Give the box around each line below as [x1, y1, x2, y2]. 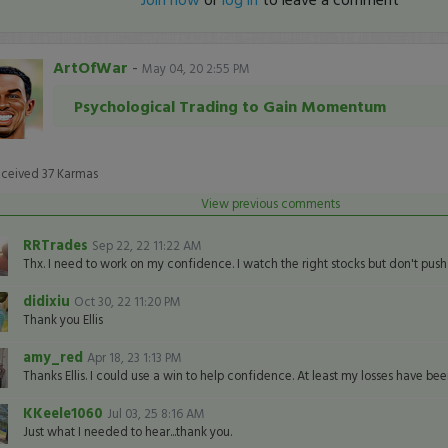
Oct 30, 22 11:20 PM [73, 292, 181, 311]
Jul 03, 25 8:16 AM [106, 404, 205, 423]
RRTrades [22, 234, 92, 255]
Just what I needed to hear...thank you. [22, 422, 232, 441]
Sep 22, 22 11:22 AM [91, 236, 202, 255]
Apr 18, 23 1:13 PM [86, 348, 182, 367]
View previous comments [200, 194, 340, 213]
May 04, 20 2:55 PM [141, 59, 250, 78]
